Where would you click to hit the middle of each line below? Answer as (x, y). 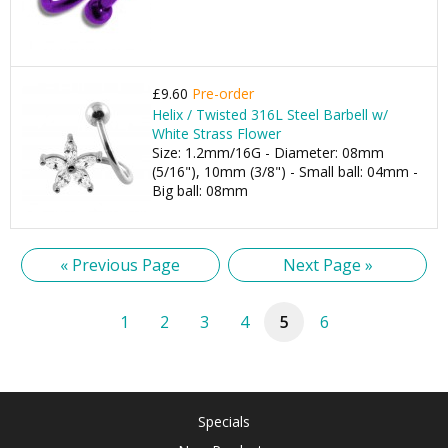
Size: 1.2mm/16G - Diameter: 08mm (268, 152)
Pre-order (223, 93)
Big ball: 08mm (200, 190)
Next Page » (327, 265)
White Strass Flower (216, 133)
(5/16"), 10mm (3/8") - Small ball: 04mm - (285, 171)
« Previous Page (120, 265)
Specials (224, 421)
